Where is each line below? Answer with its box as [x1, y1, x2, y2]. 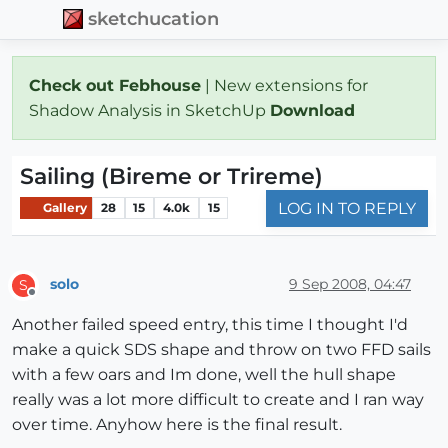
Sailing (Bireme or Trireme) [20, 162, 323, 190]
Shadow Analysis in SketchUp [29, 100, 270, 120]
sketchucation [88, 8, 220, 30]
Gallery [40, 200, 87, 216]
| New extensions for [201, 75, 368, 95]
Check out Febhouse [29, 75, 201, 95]
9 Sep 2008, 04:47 [289, 275, 411, 294]
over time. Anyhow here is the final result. [12, 414, 342, 434]
